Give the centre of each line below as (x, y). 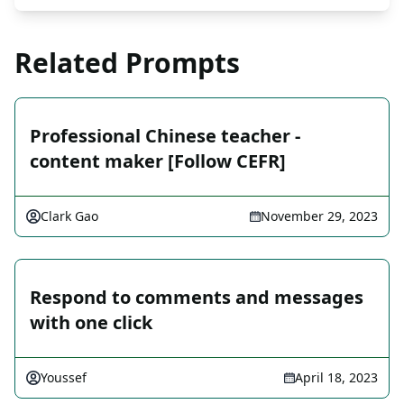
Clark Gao (69, 216)
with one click (91, 323)
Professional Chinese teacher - (165, 136)
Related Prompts (127, 63)
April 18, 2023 (336, 378)
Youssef (64, 378)
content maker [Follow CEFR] (158, 161)
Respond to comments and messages (197, 298)
